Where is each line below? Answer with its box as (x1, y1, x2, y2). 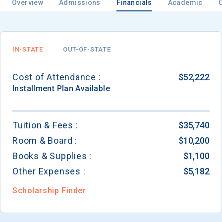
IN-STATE (12, 46, 43, 54)
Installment (12, 84, 55, 94)
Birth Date (30, 83, 64, 92)
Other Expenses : (12, 166, 86, 177)
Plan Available (56, 84, 110, 94)
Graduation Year (30, 145, 86, 154)
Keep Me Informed (74, 183, 148, 193)
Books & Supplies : (12, 151, 92, 162)
